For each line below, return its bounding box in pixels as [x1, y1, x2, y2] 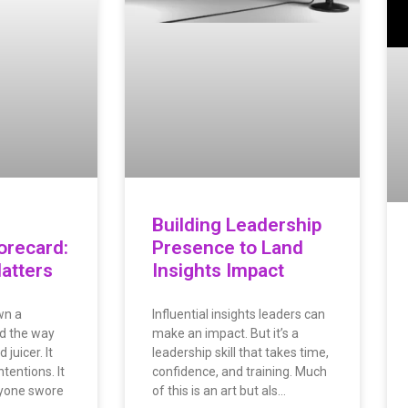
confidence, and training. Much [152, 364, 327, 380]
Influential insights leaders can [152, 307, 325, 322]
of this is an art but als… [152, 383, 286, 399]
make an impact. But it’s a [152, 326, 299, 342]
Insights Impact [152, 260, 284, 282]
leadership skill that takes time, [152, 345, 329, 361]
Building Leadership [152, 214, 321, 237]
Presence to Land [152, 237, 303, 260]
